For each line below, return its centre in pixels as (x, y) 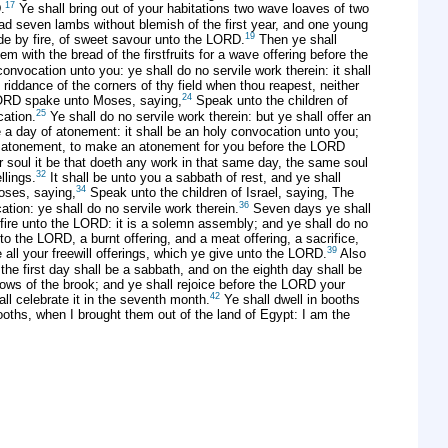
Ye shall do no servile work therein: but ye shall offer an (208, 116)
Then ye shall (296, 40)
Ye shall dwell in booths (290, 300)
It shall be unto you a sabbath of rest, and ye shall (193, 178)
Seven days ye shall (310, 208)
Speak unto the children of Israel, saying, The (220, 193)
